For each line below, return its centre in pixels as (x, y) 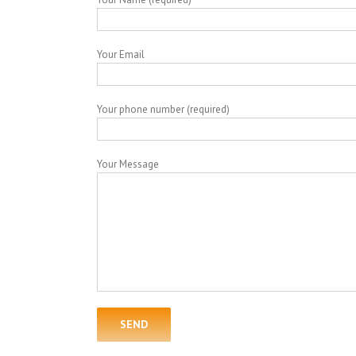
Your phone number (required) (163, 109)
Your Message (128, 164)
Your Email (121, 54)
